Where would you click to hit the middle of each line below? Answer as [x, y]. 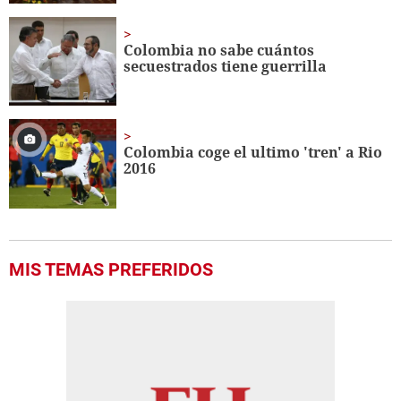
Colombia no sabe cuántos [219, 50]
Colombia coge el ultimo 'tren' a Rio [253, 153]
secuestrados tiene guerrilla [226, 66]
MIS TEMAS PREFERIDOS [111, 270]
